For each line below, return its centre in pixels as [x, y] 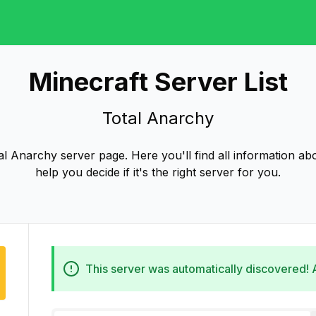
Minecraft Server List [158, 82]
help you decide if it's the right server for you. [158, 172]
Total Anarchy [158, 118]
